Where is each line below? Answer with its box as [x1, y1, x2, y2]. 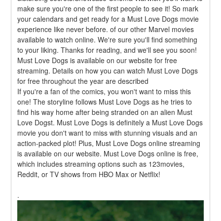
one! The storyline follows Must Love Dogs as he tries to [17, 96, 192, 107]
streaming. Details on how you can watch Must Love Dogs [17, 65, 198, 75]
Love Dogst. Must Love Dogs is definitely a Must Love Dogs [17, 117, 203, 127]
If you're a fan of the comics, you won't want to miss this [17, 86, 191, 96]
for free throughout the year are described [17, 75, 149, 86]
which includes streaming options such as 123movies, [17, 158, 185, 169]
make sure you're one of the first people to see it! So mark [17, 3, 199, 13]
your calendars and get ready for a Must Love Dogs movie [17, 13, 199, 24]
